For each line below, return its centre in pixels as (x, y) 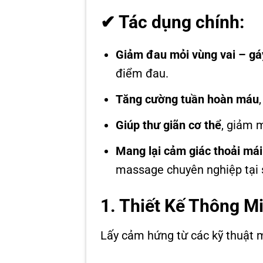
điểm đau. (142, 74)
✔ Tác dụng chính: (172, 22)
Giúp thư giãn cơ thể (168, 125)
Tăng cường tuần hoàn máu (187, 100)
